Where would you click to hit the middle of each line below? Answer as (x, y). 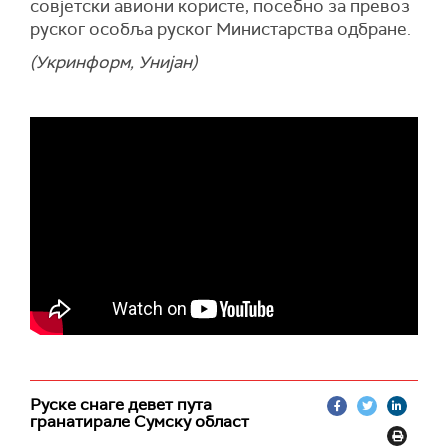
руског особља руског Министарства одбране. (220, 29)
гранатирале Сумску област (139, 422)
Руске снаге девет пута (121, 405)
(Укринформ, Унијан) (113, 62)
